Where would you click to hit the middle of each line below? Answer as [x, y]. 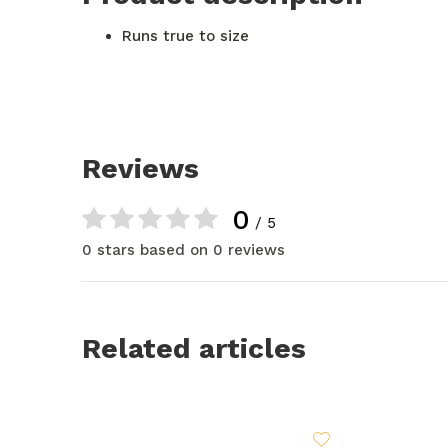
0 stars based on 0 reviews [183, 250]
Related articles [194, 349]
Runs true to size [185, 36]
